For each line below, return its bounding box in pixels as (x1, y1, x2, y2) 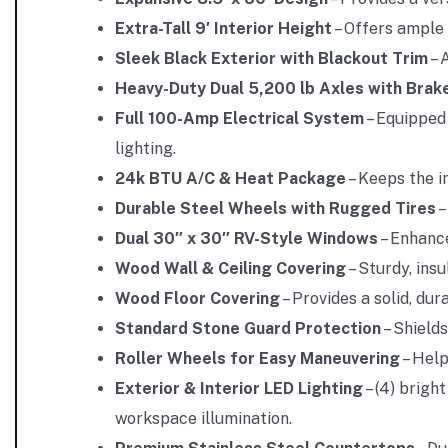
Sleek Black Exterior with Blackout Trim (115, 49, 428, 68)
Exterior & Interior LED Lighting (115, 379, 363, 398)
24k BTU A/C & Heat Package (115, 169, 346, 188)
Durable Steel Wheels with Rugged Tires (115, 199, 436, 218)
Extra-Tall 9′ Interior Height (115, 19, 332, 38)
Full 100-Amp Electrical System (115, 109, 364, 128)
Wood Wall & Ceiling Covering (115, 259, 346, 278)
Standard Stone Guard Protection (115, 319, 381, 338)
